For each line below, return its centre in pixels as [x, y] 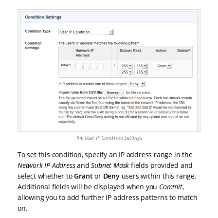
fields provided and [161, 165]
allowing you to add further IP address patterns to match [108, 197]
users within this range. [158, 176]
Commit [171, 186]
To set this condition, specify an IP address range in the [105, 154]
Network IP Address [46, 165]
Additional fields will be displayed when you [89, 186]
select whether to [46, 176]
